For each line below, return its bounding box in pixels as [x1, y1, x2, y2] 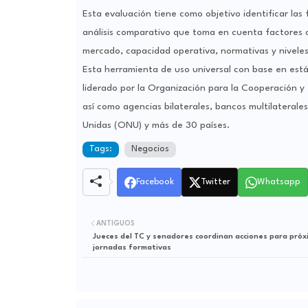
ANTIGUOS [96, 220, 135, 228]
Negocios [131, 145, 169, 154]
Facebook [135, 177, 174, 187]
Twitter [200, 177, 230, 187]
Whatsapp [256, 177, 300, 187]
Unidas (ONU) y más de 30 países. [82, 120, 230, 131]
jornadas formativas [92, 244, 171, 252]
